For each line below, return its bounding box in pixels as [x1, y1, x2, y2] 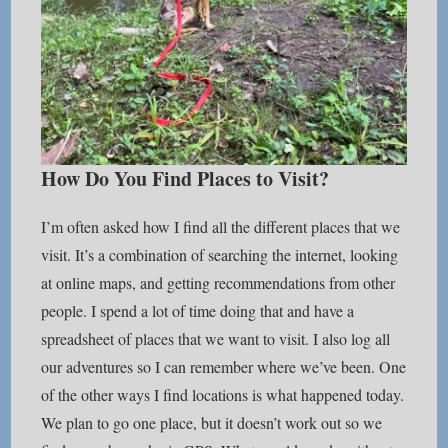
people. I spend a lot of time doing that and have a [41, 300, 355, 321]
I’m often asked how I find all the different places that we [41, 216, 401, 237]
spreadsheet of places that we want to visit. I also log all [41, 328, 391, 349]
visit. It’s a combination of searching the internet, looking [41, 244, 399, 265]
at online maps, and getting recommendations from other [41, 272, 396, 293]
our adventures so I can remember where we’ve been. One [41, 356, 407, 377]
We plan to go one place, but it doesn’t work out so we [41, 412, 383, 433]
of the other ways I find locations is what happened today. [41, 384, 405, 405]
